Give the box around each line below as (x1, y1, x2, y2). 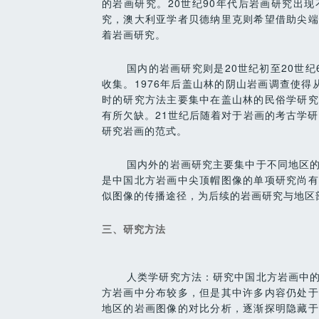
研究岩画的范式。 (101, 123, 187, 137)
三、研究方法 (101, 221, 166, 236)
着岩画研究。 (101, 27, 166, 41)
